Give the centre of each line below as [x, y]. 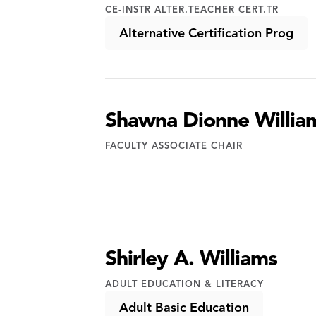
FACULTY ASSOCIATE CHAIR [174, 146]
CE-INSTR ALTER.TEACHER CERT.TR [192, 10]
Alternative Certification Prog [207, 33]
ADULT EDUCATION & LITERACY [185, 284]
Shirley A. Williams [192, 258]
